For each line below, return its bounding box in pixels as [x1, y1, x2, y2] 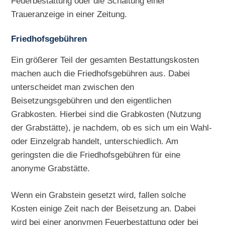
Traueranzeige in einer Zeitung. [11, 9, 128, 19]
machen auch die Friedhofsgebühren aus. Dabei [11, 68, 190, 78]
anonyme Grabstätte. [11, 163, 90, 173]
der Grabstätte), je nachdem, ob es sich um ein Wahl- [11, 122, 212, 133]
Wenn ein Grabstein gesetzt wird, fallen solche [11, 189, 186, 200]
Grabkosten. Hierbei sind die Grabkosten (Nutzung [11, 108, 201, 119]
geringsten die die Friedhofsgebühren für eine [11, 149, 181, 160]
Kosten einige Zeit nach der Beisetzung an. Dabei [11, 203, 196, 213]
